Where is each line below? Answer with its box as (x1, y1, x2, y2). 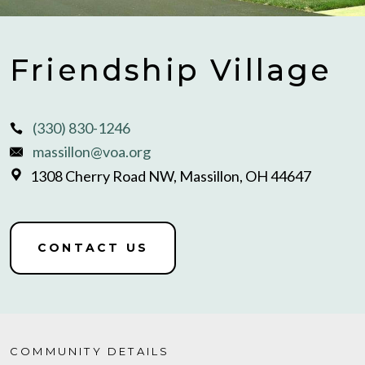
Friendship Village (10, 52, 332, 88)
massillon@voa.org (33, 143, 151, 161)
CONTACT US (37, 240, 148, 256)
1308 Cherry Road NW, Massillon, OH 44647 (30, 166, 311, 185)
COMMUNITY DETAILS (10, 345, 170, 358)
